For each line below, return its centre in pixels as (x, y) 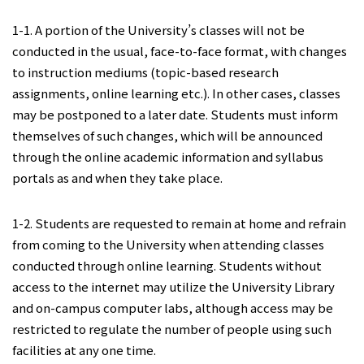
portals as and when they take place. (119, 178)
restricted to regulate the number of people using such (172, 329)
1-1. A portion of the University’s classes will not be (158, 30)
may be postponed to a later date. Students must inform (175, 114)
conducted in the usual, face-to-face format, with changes (180, 51)
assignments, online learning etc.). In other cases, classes (176, 93)
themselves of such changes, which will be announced (167, 135)
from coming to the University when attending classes (168, 244)
